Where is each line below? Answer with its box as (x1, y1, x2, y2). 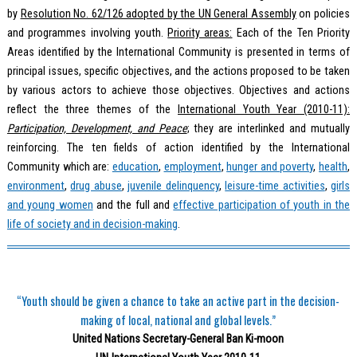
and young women (6, 198, 93, 212)
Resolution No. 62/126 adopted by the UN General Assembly (20, 6, 296, 21)
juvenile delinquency (127, 178, 219, 193)
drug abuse (70, 178, 122, 193)
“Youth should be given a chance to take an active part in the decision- (17, 292, 340, 309)
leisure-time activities (225, 178, 325, 193)
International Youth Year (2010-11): (178, 102, 351, 116)
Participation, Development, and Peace (6, 121, 187, 135)
